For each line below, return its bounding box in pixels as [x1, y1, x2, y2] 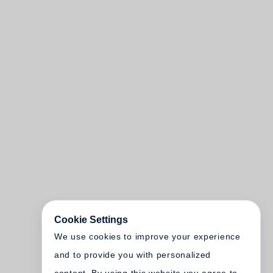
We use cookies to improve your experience [54, 232, 241, 241]
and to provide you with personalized [54, 250, 211, 260]
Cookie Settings [54, 214, 128, 225]
